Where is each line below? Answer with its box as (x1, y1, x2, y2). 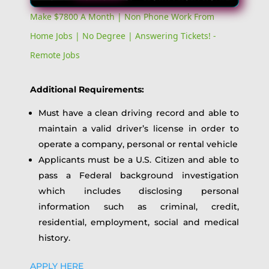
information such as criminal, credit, (38, 201, 240, 212)
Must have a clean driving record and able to (38, 107, 240, 118)
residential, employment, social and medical (38, 216, 240, 228)
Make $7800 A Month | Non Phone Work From (29, 10, 214, 22)
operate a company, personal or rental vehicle (38, 138, 238, 150)
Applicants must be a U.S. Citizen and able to (38, 154, 240, 165)
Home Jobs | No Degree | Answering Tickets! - (29, 29, 216, 41)
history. (38, 232, 75, 243)
